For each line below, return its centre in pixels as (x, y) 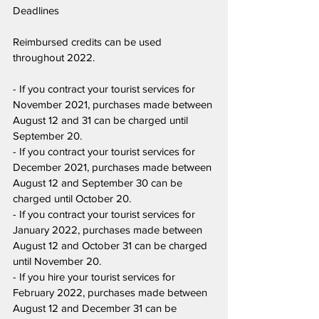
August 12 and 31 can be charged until (102, 120)
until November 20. (57, 261)
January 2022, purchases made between (109, 230)
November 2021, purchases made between (114, 104)
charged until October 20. (72, 198)
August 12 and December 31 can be (96, 308)
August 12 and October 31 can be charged (111, 245)
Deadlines (36, 10)
